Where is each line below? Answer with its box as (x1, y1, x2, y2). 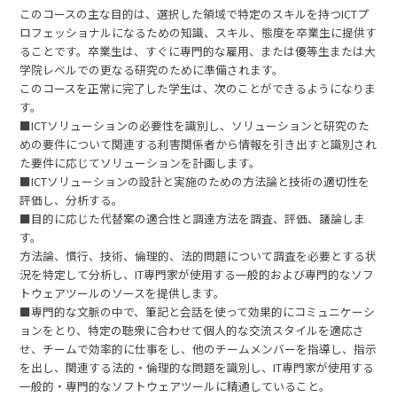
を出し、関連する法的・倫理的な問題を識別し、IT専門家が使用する (19, 359, 375, 377)
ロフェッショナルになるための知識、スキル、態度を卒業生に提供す (19, 24, 378, 42)
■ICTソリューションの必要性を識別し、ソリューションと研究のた (19, 117, 370, 135)
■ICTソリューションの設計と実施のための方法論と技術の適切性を (19, 173, 370, 191)
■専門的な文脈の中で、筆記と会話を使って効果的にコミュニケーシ (19, 303, 376, 321)
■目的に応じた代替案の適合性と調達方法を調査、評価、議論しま (19, 210, 366, 228)
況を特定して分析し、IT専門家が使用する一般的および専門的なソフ (19, 266, 375, 284)
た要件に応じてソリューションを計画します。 (19, 154, 261, 172)
